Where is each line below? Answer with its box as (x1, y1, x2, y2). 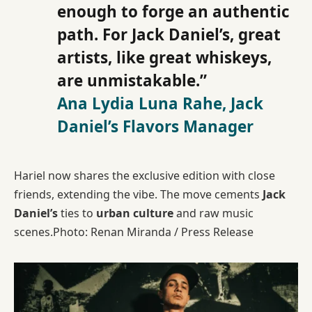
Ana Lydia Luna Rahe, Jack (57, 92, 263, 114)
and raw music (173, 205, 253, 221)
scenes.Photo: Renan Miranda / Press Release (14, 224, 253, 240)
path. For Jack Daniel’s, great (57, 23, 281, 45)
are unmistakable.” (57, 69, 207, 91)
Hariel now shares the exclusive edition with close (14, 168, 275, 184)
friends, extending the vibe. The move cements (14, 187, 263, 203)
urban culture (96, 205, 173, 221)
